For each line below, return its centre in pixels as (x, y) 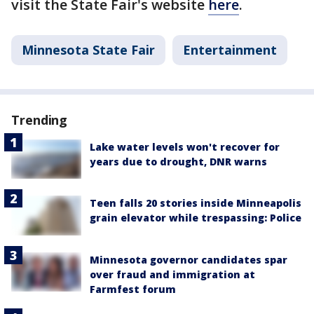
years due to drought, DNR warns (178, 162)
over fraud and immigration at (172, 274)
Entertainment (230, 50)
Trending (40, 120)
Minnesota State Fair (88, 50)
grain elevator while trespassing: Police (196, 218)
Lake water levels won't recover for (185, 147)
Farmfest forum (133, 289)
